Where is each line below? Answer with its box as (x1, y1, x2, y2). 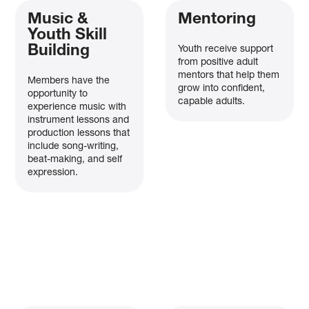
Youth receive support (177, 44, 273, 54)
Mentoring (177, 12, 256, 28)
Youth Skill (28, 28, 108, 44)
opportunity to (28, 89, 88, 99)
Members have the (28, 76, 110, 86)
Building (28, 43, 90, 60)
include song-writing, (28, 141, 119, 152)
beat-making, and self (28, 154, 123, 165)
